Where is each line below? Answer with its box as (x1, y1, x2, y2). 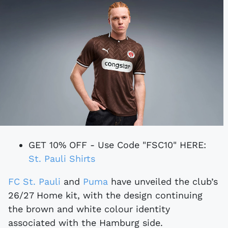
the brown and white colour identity (8, 203, 170, 214)
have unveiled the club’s (108, 176, 218, 187)
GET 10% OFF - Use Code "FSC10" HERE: (28, 139, 206, 150)
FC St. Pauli (14, 176, 61, 187)
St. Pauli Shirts (28, 153, 95, 164)
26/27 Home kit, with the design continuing (8, 189, 203, 201)
